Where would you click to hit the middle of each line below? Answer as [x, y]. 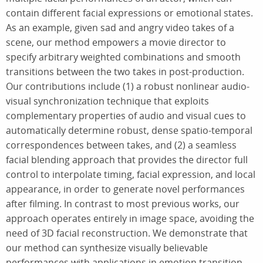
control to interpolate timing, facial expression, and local [131, 174]
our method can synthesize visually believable [107, 247]
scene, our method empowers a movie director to [116, 42]
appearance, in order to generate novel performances [125, 189]
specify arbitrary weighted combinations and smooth [123, 57]
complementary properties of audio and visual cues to [126, 115]
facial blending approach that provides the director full [127, 159]
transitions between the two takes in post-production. [125, 71]
